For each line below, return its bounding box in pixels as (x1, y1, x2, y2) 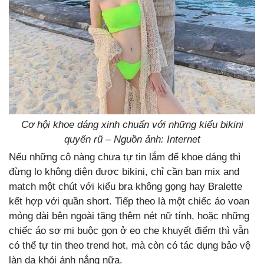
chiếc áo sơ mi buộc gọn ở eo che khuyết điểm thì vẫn (9, 225, 249, 236)
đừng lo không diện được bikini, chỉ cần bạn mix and (9, 166, 239, 177)
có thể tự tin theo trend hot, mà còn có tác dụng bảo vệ (9, 239, 250, 251)
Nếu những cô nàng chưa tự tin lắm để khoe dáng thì (9, 151, 241, 163)
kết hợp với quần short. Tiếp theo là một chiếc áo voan (9, 195, 249, 207)
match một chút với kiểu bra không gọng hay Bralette (9, 180, 242, 192)
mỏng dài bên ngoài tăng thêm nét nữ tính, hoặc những (9, 210, 249, 222)
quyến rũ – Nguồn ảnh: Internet (64, 133, 200, 145)
